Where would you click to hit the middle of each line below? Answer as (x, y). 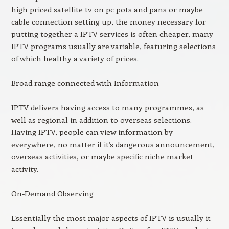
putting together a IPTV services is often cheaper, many (112, 34)
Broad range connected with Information (85, 83)
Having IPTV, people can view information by (92, 132)
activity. (25, 169)
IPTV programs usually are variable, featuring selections (113, 46)
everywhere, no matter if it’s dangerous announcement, (113, 144)
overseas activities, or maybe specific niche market (102, 156)
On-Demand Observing (52, 193)
